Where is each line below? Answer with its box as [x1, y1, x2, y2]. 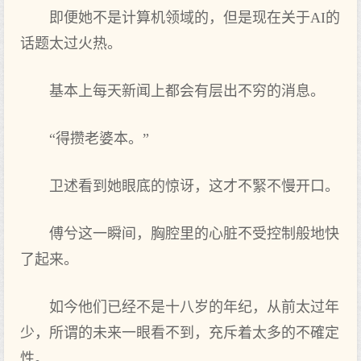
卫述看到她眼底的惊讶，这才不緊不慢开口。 [49, 178, 339, 194]
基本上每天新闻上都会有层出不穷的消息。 [49, 83, 325, 99]
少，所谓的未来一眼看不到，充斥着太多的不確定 [20, 325, 339, 341]
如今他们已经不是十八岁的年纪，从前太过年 [49, 299, 339, 315]
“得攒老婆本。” [49, 131, 149, 147]
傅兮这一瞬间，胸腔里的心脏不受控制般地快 [49, 226, 339, 242]
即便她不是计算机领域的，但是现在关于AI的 [49, 10, 340, 26]
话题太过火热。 [20, 35, 122, 52]
